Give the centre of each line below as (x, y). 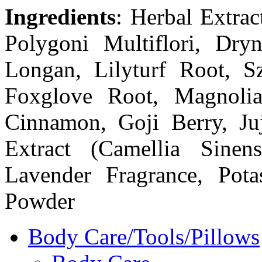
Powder (40, 201)
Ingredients (60, 16)
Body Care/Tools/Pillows (144, 236)
